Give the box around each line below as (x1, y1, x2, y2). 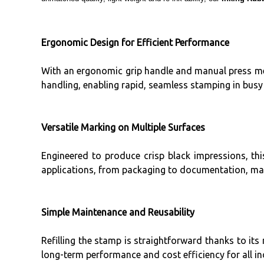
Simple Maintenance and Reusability (41, 206, 194, 217)
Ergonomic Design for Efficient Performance (41, 37, 229, 48)
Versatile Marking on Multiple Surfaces (41, 121, 205, 133)
